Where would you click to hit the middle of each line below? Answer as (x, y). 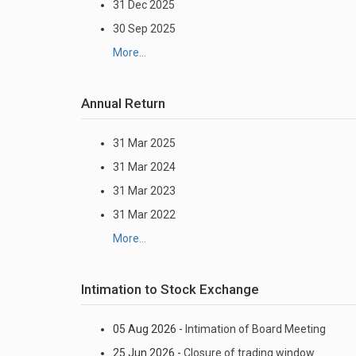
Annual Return (123, 103)
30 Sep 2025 (144, 29)
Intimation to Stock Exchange (170, 289)
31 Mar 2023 (144, 191)
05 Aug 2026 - (149, 329)
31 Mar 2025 (144, 143)
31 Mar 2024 (144, 167)
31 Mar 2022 (144, 215)
